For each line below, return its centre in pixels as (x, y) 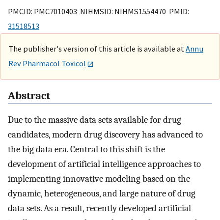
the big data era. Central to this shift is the (86, 150)
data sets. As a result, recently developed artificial (99, 208)
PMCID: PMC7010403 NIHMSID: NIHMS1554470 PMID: (98, 11)
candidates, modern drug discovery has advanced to (105, 135)
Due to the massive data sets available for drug (95, 120)
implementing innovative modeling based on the (99, 179)
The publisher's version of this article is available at (97, 48)
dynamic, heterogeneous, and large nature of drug (102, 194)
